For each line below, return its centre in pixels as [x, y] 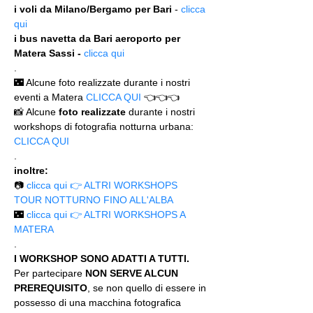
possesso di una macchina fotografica [99, 303]
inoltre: [31, 170]
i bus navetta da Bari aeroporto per [99, 38]
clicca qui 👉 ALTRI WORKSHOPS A [107, 214]
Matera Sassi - [49, 53]
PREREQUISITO [51, 288]
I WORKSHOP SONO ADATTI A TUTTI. [103, 259]
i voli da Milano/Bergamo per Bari [93, 9]
